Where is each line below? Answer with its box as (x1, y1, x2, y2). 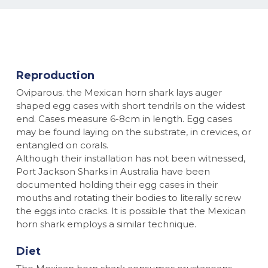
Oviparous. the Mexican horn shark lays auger (16, 87, 222, 99)
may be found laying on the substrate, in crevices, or (16, 126, 251, 138)
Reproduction (16, 69, 95, 83)
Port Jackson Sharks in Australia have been (16, 166, 210, 178)
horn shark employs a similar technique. (16, 218, 196, 230)
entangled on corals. (16, 139, 108, 151)
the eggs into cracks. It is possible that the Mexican (16, 205, 246, 217)
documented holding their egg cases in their (16, 179, 218, 191)
